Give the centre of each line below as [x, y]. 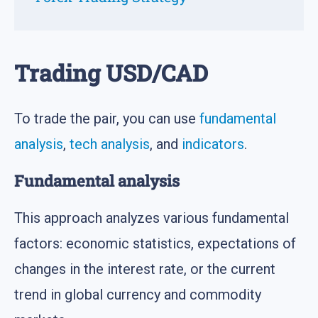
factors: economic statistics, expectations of [155, 244]
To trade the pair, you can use [107, 119]
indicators [213, 144]
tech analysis [110, 144]
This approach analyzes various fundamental [152, 218]
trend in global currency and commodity [138, 295]
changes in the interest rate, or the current [145, 269]
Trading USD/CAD [111, 72]
